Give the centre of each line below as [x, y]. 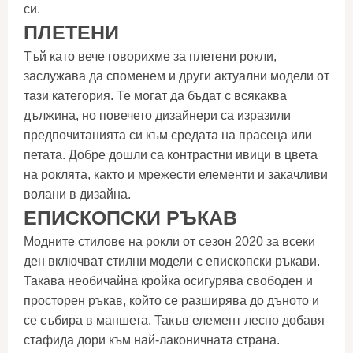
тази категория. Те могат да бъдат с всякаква [155, 96]
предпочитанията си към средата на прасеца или [168, 135]
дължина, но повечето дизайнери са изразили [157, 115]
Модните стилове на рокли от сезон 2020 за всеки [169, 242]
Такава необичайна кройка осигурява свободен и [168, 281]
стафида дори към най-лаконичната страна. [152, 340]
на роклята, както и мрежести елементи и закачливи [176, 175]
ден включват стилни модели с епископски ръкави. [172, 261]
